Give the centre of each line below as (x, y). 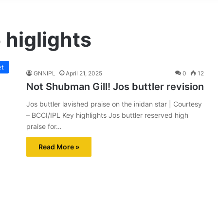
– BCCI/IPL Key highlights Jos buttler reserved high (107, 115)
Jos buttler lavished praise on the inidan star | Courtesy (114, 104)
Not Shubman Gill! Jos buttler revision (115, 87)
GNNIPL (45, 73)
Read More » (59, 147)
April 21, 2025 (84, 73)
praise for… (44, 126)
